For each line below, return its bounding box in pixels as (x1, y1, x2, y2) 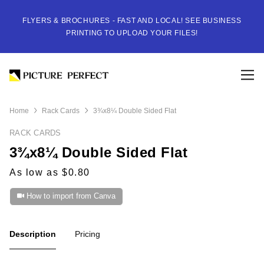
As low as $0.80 (9, 167, 90, 177)
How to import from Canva (26, 192, 115, 201)
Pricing (75, 229, 100, 239)
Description (9, 229, 56, 239)
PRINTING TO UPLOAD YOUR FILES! (65, 29, 198, 37)
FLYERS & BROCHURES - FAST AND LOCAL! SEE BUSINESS (22, 16, 242, 25)
